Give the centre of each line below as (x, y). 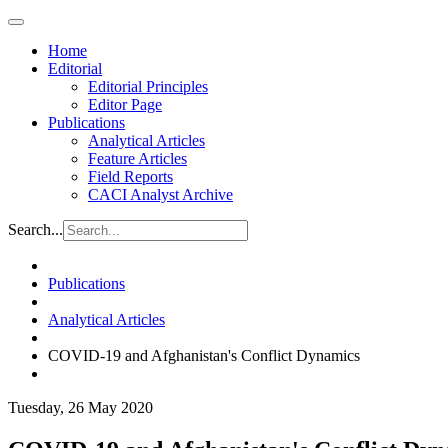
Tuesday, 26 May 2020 (80, 407)
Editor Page (125, 104)
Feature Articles (137, 158)
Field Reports (130, 176)
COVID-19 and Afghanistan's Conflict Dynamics (204, 355)
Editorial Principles (148, 86)
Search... (35, 229)
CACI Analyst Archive (160, 194)
